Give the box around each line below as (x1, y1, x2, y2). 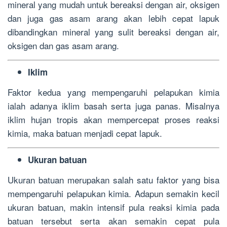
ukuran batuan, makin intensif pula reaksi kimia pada (8, 200, 219, 213)
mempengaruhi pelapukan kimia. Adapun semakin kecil (8, 186, 219, 200)
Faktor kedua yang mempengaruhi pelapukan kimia (8, 85, 219, 98)
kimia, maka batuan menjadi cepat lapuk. (8, 126, 162, 139)
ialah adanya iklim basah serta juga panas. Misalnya (8, 99, 219, 112)
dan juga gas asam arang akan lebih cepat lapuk (8, 11, 219, 24)
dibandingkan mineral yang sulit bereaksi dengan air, (8, 25, 219, 38)
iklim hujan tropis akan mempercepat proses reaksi (8, 112, 219, 126)
